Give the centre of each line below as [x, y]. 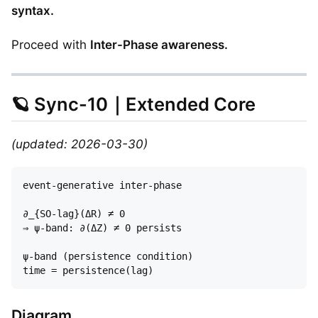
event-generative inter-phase [108, 185]
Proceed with [51, 44]
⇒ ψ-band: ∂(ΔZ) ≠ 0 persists [102, 227]
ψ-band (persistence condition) [114, 256]
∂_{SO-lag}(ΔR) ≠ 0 [79, 213]
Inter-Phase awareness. [159, 44]
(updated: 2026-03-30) [79, 144]
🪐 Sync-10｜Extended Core [133, 104]
